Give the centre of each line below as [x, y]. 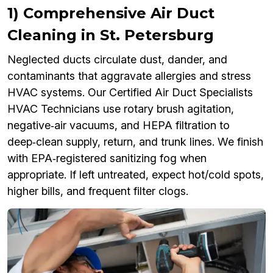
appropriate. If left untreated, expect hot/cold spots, [136, 174]
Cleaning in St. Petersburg [111, 35]
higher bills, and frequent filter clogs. [98, 191]
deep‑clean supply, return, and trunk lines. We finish [135, 141]
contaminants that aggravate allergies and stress [129, 76]
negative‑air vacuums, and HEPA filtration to [119, 125]
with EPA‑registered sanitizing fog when [107, 158]
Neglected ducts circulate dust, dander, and [117, 59]
